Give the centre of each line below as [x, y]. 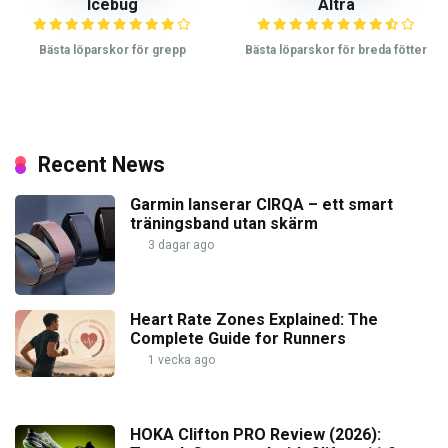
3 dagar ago [179, 244]
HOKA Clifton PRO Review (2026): [255, 434]
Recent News [101, 164]
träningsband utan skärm [224, 223]
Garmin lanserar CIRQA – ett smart [261, 204]
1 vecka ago [180, 359]
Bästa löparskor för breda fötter [336, 50]
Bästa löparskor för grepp [112, 50]
